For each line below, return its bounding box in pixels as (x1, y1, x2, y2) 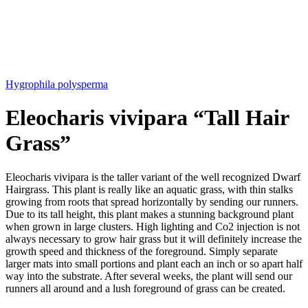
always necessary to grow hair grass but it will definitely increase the (5, 232, 302, 245)
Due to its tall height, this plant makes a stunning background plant (5, 208, 294, 220)
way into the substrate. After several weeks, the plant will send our (5, 269, 292, 282)
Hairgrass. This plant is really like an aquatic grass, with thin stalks (5, 183, 293, 195)
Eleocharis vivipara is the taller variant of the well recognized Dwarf (5, 170, 300, 183)
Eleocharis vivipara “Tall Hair (5, 105, 289, 131)
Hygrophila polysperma (5, 78, 108, 90)
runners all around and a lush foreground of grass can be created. (5, 282, 285, 294)
